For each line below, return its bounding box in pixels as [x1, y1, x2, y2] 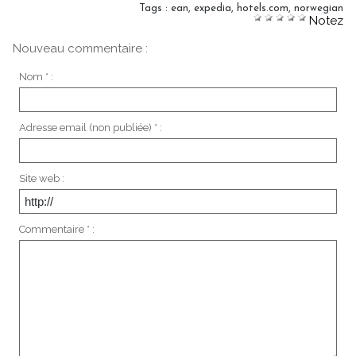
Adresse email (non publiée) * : [18, 121, 162, 133]
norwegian [294, 2, 343, 14]
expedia [194, 2, 231, 14]
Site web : [18, 172, 64, 184]
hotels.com [237, 2, 288, 14]
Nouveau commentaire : [13, 41, 148, 56]
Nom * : [18, 70, 53, 83]
